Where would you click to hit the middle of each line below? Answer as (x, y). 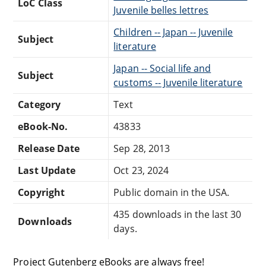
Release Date (49, 149)
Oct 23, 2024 (141, 171)
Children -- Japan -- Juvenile (173, 32)
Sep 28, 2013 (142, 149)
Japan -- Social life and (162, 69)
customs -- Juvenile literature (178, 83)
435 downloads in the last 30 (178, 215)
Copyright (41, 193)
